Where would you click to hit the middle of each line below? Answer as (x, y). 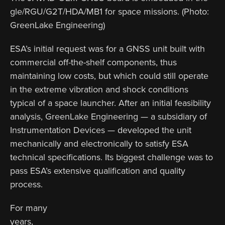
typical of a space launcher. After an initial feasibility (110, 103)
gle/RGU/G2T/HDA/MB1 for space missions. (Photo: (109, 11)
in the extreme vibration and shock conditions (99, 89)
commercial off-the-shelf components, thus (93, 62)
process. (26, 184)
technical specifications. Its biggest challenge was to (111, 157)
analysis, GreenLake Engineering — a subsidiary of (108, 116)
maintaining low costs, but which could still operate (109, 76)
